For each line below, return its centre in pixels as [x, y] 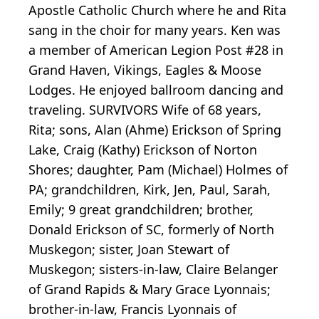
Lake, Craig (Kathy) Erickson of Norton [143, 150]
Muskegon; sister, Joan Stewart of [129, 250]
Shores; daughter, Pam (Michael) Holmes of [158, 170]
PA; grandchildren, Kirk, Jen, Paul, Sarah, [150, 190]
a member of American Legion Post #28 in [156, 50]
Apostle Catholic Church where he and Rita [157, 10]
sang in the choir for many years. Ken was [155, 30]
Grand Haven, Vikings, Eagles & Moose [145, 70]
